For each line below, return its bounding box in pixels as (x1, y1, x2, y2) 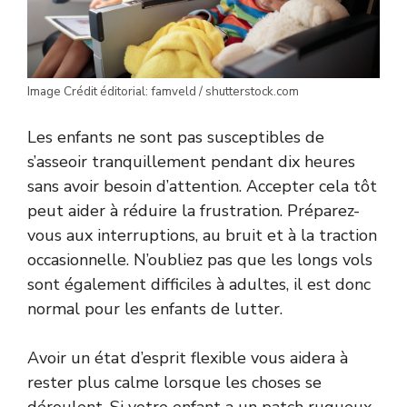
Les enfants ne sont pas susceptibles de (27, 126, 324, 149)
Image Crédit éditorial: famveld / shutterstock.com (27, 83, 299, 101)
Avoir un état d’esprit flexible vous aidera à (27, 347, 348, 370)
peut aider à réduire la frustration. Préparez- (27, 200, 360, 223)
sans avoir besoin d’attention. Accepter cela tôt (27, 175, 377, 198)
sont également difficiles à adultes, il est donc (27, 273, 371, 296)
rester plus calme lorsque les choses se (27, 372, 322, 394)
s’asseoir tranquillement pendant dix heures (27, 151, 355, 174)
